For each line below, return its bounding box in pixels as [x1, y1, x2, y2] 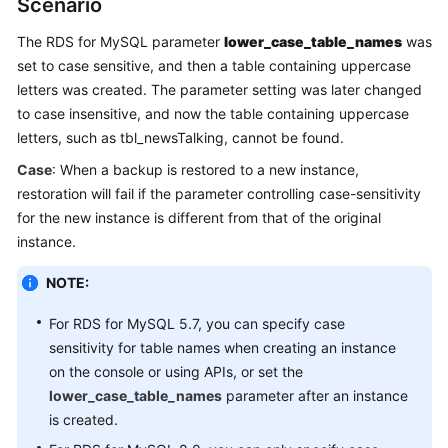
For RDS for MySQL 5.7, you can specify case [49, 315, 345, 332]
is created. [49, 411, 118, 428]
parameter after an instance [222, 387, 408, 404]
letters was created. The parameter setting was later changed [17, 81, 422, 98]
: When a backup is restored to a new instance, [52, 161, 359, 178]
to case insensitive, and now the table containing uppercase [17, 105, 409, 122]
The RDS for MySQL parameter [17, 33, 224, 50]
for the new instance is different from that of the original [17, 209, 381, 226]
